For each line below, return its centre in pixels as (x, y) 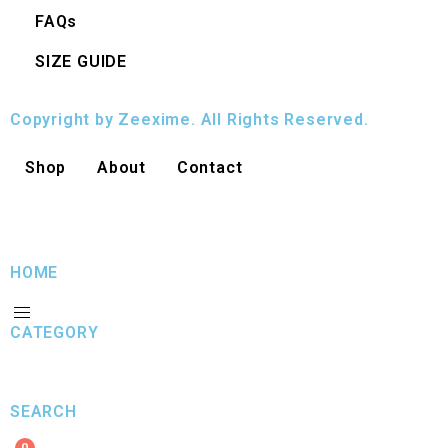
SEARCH (43, 411)
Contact (209, 167)
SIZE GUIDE (81, 61)
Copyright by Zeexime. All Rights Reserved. (189, 119)
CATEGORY (54, 332)
